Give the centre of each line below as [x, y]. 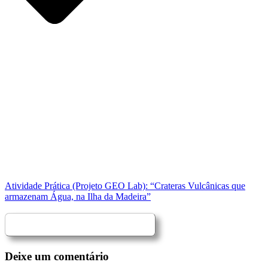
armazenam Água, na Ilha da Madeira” [78, 197]
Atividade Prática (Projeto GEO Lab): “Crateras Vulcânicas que [125, 186]
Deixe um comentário [57, 256]
